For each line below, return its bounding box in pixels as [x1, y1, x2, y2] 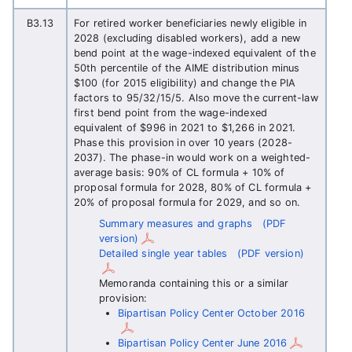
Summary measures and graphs [99, 218, 253, 229]
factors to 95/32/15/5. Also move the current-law [74, 92, 318, 104]
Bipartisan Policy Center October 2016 [118, 307, 305, 319]
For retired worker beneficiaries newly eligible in [74, 17, 307, 29]
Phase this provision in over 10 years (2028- [74, 137, 293, 148]
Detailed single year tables [99, 247, 228, 259]
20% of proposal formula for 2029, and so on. [74, 196, 301, 208]
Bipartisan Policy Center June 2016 [118, 337, 288, 349]
